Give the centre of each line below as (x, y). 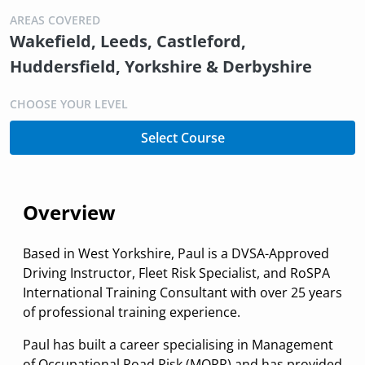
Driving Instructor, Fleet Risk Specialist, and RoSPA (176, 273)
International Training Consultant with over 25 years (182, 293)
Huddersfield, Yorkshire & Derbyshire (161, 67)
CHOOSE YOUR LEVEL (69, 104)
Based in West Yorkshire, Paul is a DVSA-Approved (176, 254)
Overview (69, 213)
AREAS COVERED (55, 20)
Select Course (182, 138)
